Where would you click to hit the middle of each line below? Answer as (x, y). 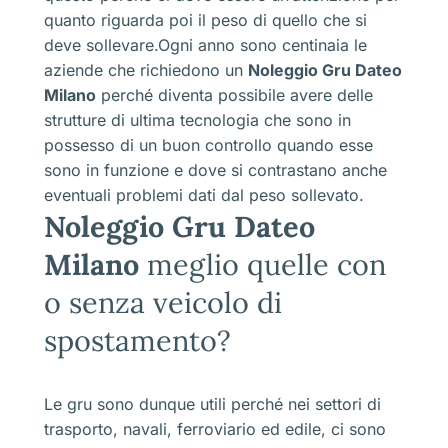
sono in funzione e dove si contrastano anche (215, 169)
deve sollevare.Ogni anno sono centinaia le (205, 44)
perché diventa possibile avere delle (234, 94)
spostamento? (137, 340)
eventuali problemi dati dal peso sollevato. (204, 194)
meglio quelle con (262, 264)
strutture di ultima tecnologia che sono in (197, 119)
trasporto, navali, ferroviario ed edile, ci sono (215, 428)
